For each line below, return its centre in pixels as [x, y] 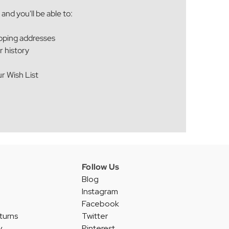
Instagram [100, 191]
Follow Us [101, 167]
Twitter [95, 216]
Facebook [100, 203]
